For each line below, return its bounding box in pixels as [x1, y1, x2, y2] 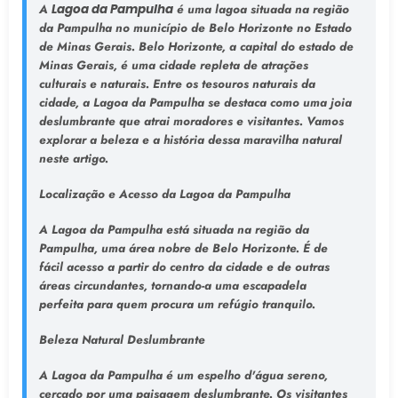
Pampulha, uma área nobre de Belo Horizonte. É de [38, 240, 328, 258]
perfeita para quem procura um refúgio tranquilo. [38, 296, 315, 314]
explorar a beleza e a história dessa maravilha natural [38, 131, 342, 148]
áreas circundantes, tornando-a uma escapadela [38, 277, 306, 295]
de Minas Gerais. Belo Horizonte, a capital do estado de [38, 37, 354, 55]
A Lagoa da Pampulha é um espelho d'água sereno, [38, 367, 328, 385]
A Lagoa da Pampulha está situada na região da [38, 221, 309, 239]
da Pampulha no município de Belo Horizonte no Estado [38, 19, 352, 36]
